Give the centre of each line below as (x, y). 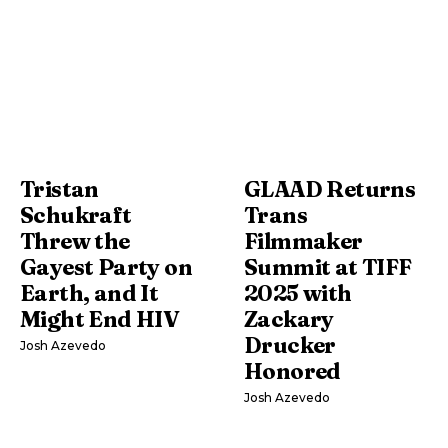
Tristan (59, 189)
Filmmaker (303, 241)
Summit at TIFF (328, 267)
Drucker (290, 345)
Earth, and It (89, 293)
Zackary (289, 319)
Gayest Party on (106, 267)
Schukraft (76, 215)
